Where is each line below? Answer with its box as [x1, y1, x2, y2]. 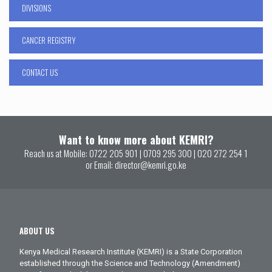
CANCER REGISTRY [22, 34, 76, 46]
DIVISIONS [22, 2, 51, 14]
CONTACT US [22, 66, 58, 78]
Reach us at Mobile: [24, 146, 89, 160]
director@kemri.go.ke [115, 158, 186, 171]
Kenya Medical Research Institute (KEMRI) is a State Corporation [19, 247, 242, 256]
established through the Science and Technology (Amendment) [19, 259, 240, 268]
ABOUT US [19, 225, 55, 237]
